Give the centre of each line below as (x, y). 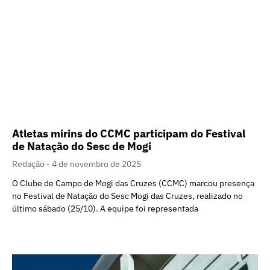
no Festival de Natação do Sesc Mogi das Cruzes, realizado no (127, 196)
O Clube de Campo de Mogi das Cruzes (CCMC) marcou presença (133, 183)
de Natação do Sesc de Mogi (82, 146)
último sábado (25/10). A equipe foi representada (105, 208)
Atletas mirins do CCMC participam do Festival (129, 133)
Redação (29, 164)
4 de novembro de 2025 (96, 164)
